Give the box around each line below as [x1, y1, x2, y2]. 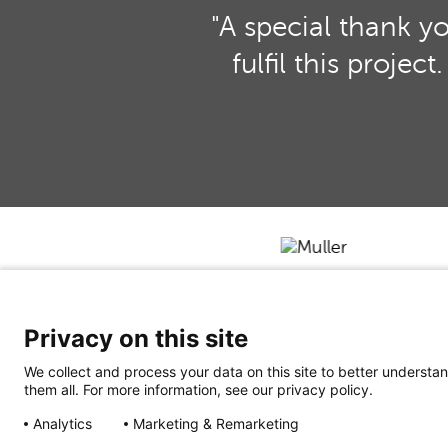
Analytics [33, 414, 92, 432]
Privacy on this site [24, 324, 248, 353]
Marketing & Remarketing [133, 414, 299, 432]
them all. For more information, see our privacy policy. [24, 380, 373, 398]
